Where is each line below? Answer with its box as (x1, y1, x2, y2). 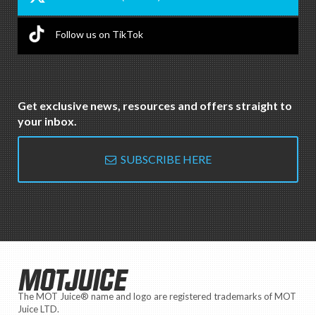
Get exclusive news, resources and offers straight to (18, 99, 292, 113)
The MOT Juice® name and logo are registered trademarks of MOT (18, 291, 296, 303)
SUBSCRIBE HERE (116, 152, 212, 166)
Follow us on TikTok (56, 28, 143, 40)
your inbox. (18, 114, 77, 128)
